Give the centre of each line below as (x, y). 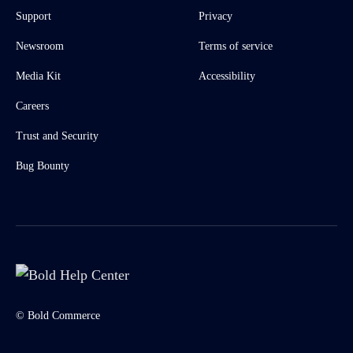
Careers (32, 106)
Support (33, 16)
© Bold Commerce (58, 316)
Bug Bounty (43, 166)
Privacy (216, 16)
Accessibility (227, 76)
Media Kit (38, 76)
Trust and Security (57, 136)
